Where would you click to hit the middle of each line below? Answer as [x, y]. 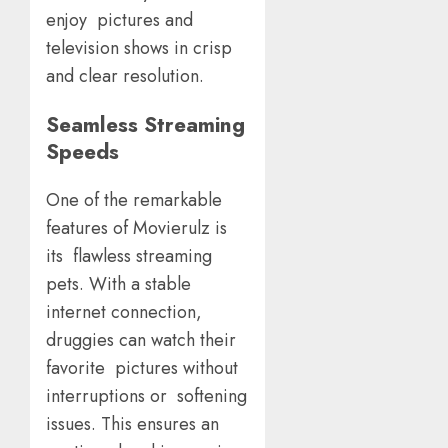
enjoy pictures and [119, 20]
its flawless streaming [131, 256]
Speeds [82, 152]
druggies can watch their [141, 340]
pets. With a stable [118, 284]
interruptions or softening [146, 396]
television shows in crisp [139, 48]
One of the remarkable [134, 200]
